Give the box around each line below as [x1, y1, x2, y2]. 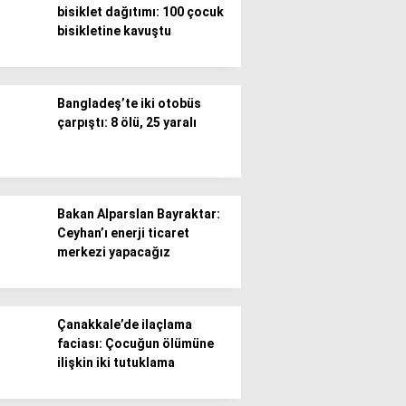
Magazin [198, 220, 247, 237]
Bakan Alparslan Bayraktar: [57, 207, 220, 221]
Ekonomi [198, 75, 249, 92]
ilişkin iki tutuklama [57, 355, 175, 370]
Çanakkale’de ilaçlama [57, 317, 192, 332]
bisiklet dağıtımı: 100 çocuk [57, 5, 224, 19]
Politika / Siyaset [198, 111, 298, 128]
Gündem [198, 38, 247, 54]
